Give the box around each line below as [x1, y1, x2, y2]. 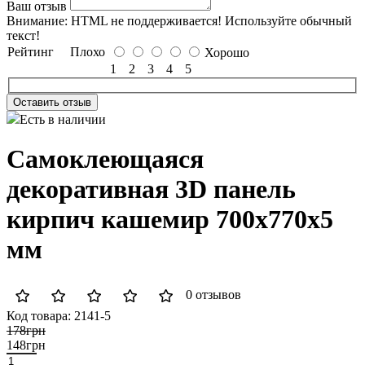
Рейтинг [7, 45, 54, 59]
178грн [7, 323, 46, 337]
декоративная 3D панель [7, 174, 296, 204]
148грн [7, 337, 46, 352]
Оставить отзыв [13, 95, 91, 108]
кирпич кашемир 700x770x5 [7, 204, 333, 235]
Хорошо [204, 46, 249, 60]
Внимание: [7, 14, 68, 29]
